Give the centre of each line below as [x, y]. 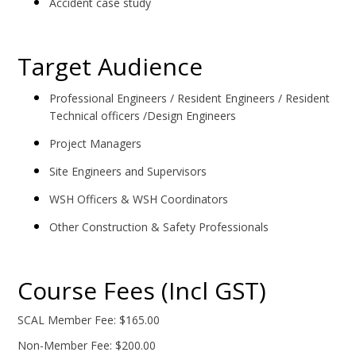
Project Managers [96, 144]
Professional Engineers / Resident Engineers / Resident [190, 99]
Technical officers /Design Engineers [143, 116]
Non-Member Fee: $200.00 [87, 346]
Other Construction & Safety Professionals [159, 227]
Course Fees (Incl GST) [145, 291]
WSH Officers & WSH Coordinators [139, 199]
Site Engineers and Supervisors [128, 172]
